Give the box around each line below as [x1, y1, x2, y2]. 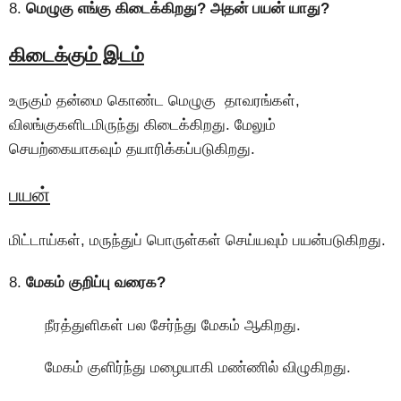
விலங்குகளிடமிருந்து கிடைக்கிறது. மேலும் [9, 115, 276, 133]
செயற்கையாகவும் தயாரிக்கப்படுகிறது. [9, 140, 255, 158]
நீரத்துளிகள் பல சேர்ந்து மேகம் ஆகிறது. [45, 316, 301, 334]
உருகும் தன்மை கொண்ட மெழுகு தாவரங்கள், [9, 91, 300, 109]
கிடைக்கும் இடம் [9, 43, 144, 66]
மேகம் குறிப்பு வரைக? [21, 274, 166, 292]
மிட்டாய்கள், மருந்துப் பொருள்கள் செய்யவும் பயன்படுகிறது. [9, 232, 386, 250]
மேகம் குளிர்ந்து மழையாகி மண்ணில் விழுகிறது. [45, 359, 351, 377]
